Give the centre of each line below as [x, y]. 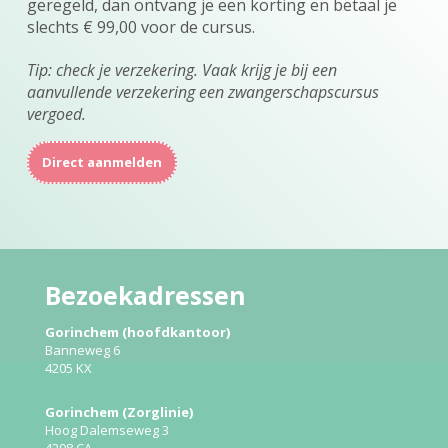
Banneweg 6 [83, 349]
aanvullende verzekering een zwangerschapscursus [202, 92]
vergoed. [58, 114]
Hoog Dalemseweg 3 [107, 429]
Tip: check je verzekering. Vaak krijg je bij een [181, 70]
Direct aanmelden [101, 162]
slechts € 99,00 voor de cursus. [140, 27]
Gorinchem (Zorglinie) [119, 411]
